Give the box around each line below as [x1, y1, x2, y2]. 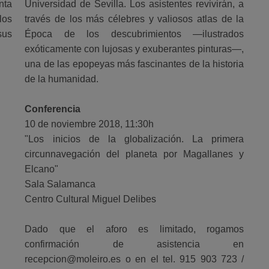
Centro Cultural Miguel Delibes [25, 193, 157, 204]
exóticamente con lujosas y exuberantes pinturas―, [25, 43, 244, 54]
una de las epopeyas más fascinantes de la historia [25, 58, 244, 69]
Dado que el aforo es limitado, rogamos [25, 223, 244, 234]
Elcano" [25, 163, 59, 174]
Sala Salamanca [25, 178, 96, 189]
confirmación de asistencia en [25, 238, 244, 249]
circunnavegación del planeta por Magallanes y [25, 148, 244, 159]
